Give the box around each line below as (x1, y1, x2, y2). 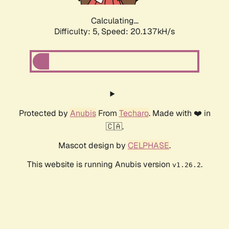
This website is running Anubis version (27, 159, 172, 170)
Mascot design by (58, 140, 128, 151)
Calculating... (90, 15, 139, 27)
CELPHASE (128, 140, 169, 151)
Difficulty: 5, (54, 26, 101, 37)
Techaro (119, 108, 149, 119)
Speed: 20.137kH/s (101, 26, 175, 37)
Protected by (18, 108, 70, 119)
